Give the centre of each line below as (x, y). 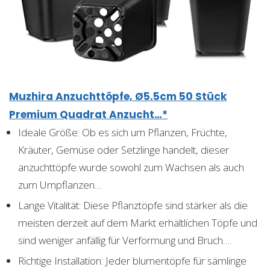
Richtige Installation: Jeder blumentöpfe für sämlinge (132, 260)
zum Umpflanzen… (60, 184)
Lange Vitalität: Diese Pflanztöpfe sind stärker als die (133, 205)
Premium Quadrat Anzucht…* (88, 114)
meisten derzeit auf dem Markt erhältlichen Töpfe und (138, 222)
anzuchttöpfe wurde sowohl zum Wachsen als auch (131, 167)
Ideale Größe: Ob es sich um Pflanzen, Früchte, (123, 132)
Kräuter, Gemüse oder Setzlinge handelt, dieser (124, 149)
